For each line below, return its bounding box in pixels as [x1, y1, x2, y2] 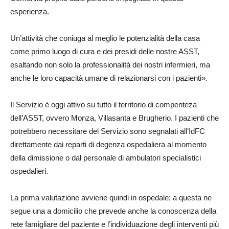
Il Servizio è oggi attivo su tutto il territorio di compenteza [10, 100, 197, 109]
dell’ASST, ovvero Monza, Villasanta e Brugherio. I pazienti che [10, 113, 219, 122]
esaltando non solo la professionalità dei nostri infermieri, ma [10, 60, 210, 69]
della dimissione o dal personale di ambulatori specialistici [10, 153, 201, 162]
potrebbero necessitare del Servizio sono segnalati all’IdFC [10, 126, 205, 135]
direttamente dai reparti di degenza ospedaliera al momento [10, 140, 207, 149]
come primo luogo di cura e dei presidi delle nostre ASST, [10, 47, 199, 56]
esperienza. [10, 7, 49, 16]
